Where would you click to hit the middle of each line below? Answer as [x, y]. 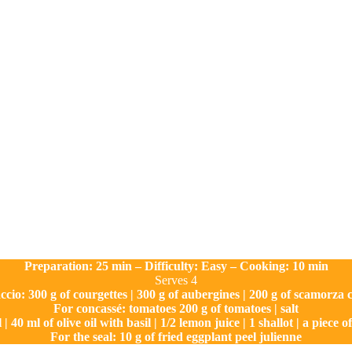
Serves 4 [176, 280]
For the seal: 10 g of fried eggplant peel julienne [176, 336]
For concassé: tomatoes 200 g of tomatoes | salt [176, 308]
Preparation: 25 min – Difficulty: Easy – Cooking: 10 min [176, 266]
